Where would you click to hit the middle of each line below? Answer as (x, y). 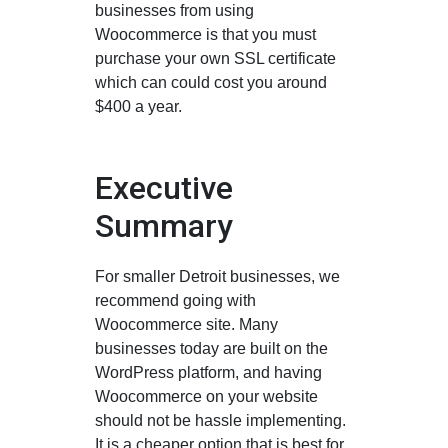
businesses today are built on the (211, 348)
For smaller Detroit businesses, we (217, 276)
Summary (164, 225)
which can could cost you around (211, 82)
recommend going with (175, 300)
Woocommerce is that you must (205, 34)
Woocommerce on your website (206, 396)
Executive (164, 187)
